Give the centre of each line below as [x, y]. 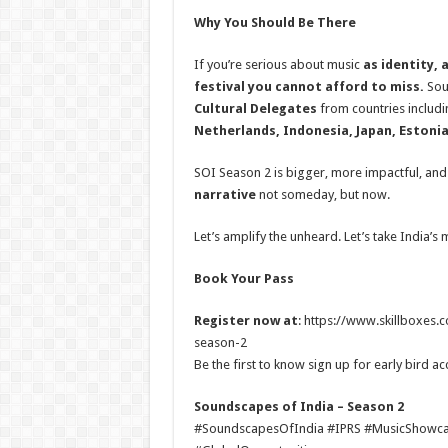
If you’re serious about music [278, 64]
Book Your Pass [243, 278]
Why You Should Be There [274, 22]
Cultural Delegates [256, 108]
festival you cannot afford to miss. [310, 86]
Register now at [245, 320]
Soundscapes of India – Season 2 [298, 406]
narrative [224, 194]
